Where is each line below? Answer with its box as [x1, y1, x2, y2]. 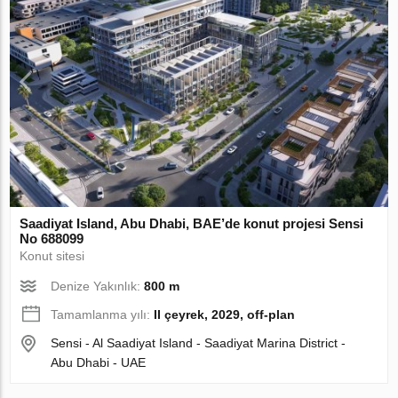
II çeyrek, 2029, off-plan [154, 306, 296, 322]
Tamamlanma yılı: [51, 306, 155, 322]
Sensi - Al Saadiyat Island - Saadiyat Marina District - [51, 335, 346, 350]
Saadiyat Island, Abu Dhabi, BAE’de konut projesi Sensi [20, 215, 364, 231]
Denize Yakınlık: [51, 278, 145, 293]
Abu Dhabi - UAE [51, 354, 147, 370]
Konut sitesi [20, 248, 85, 263]
